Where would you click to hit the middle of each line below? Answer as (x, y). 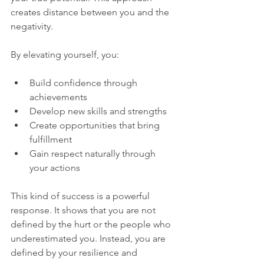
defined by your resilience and (75, 253)
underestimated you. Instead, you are (89, 238)
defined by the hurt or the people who (92, 224)
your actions (57, 168)
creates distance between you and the (91, 12)
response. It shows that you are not (84, 210)
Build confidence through (85, 83)
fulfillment (53, 139)
